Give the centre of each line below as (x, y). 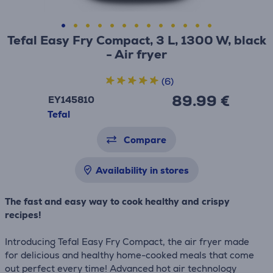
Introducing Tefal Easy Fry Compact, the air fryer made (127, 242)
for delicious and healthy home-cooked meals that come (129, 255)
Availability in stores (142, 170)
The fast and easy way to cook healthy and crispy (117, 201)
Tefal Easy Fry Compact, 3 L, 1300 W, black (136, 40)
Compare (145, 140)
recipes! (23, 215)
